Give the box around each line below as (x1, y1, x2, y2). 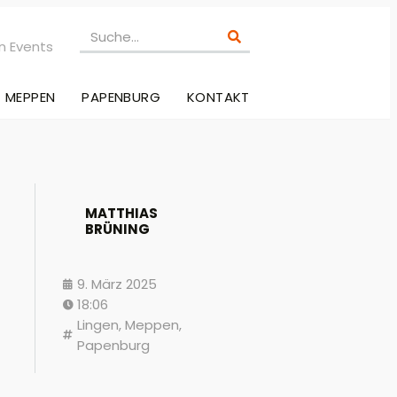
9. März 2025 (77, 275, 157, 294)
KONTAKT (187, 88, 250, 106)
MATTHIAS (85, 204, 158, 223)
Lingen (77, 315, 119, 335)
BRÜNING (85, 220, 150, 239)
